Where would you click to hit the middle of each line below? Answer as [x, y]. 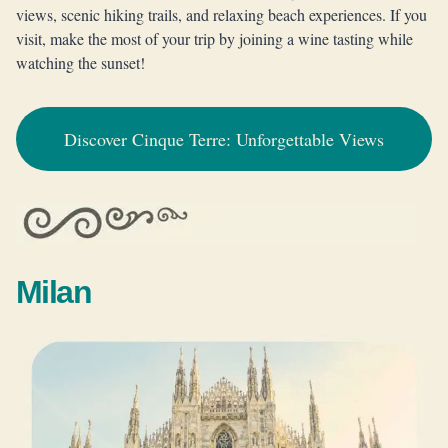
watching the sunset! [80, 62]
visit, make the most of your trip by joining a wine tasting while [214, 38]
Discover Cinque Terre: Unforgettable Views [224, 139]
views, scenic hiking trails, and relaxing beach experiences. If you [221, 14]
